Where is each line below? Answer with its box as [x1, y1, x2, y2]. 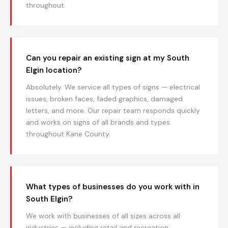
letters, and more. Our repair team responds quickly [26, 106, 200, 115]
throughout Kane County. [26, 129, 110, 138]
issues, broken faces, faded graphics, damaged [26, 94, 183, 103]
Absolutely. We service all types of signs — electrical [26, 82, 200, 92]
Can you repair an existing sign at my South [26, 53, 189, 63]
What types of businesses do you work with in [26, 182, 199, 192]
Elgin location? [26, 65, 81, 75]
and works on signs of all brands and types [26, 118, 170, 127]
